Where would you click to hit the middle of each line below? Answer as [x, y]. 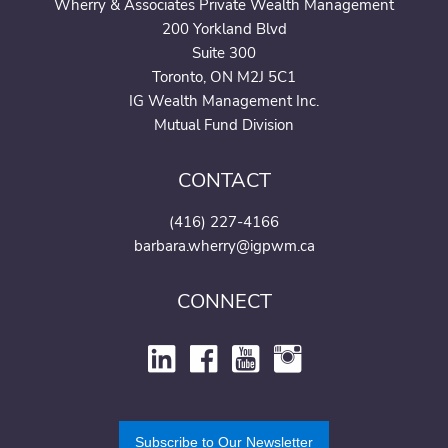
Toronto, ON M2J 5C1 [224, 76]
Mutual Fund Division [224, 124]
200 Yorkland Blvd [224, 28]
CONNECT [224, 301]
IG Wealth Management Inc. [224, 100]
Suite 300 [224, 52]
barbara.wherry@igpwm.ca [224, 245]
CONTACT [224, 180]
